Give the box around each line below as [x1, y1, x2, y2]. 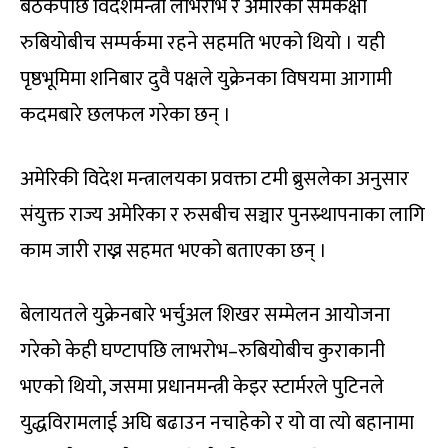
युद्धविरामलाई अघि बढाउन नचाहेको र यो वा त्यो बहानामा [20, 405, 414, 440]
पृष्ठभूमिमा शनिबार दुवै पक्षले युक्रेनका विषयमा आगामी [20, 61, 392, 96]
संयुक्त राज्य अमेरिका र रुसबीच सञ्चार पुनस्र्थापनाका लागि [20, 197, 425, 232]
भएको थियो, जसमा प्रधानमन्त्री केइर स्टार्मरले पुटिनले [20, 369, 384, 404]
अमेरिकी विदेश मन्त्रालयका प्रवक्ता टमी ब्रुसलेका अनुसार [20, 161, 409, 196]
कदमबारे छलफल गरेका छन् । [20, 97, 231, 132]
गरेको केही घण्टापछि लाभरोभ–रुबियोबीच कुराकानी [20, 333, 385, 368]
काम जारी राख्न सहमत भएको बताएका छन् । [20, 233, 327, 268]
